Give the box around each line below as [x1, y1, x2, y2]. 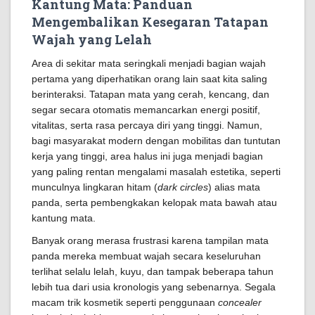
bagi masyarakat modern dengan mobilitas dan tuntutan [32, 135, 281, 146]
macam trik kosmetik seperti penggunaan [32, 297, 218, 308]
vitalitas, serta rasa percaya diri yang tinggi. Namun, [32, 120, 262, 131]
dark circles [157, 181, 208, 193]
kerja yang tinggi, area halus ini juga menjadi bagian [32, 150, 263, 162]
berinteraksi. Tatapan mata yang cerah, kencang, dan [32, 89, 269, 100]
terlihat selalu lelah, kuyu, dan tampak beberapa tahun [32, 266, 274, 277]
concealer [218, 297, 262, 308]
